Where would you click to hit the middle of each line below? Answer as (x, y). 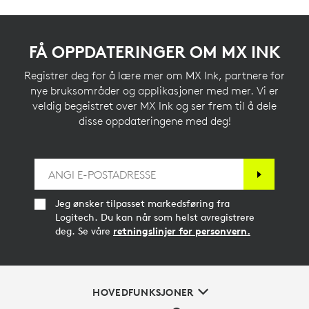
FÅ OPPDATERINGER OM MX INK (154, 52)
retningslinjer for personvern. (182, 231)
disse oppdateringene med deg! (154, 121)
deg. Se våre (84, 231)
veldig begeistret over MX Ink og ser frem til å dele (154, 106)
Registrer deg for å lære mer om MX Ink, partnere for (154, 75)
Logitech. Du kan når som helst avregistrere (155, 217)
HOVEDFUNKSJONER (143, 292)
